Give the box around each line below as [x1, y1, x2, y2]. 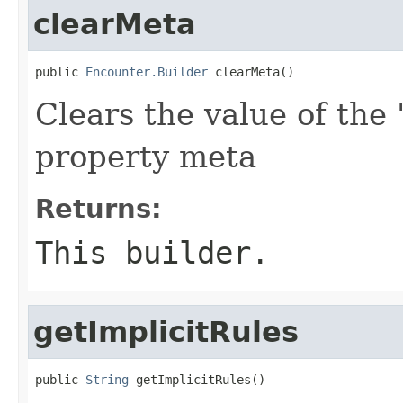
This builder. [35, 234, 269, 271]
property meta [35, 138, 256, 175]
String [85, 372, 129, 387]
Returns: [35, 193, 162, 224]
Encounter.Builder [85, 64, 208, 79]
